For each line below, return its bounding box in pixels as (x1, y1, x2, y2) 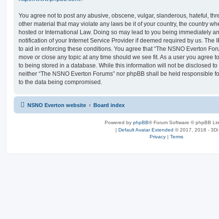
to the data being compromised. (19, 78, 102, 86)
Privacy (150, 133, 166, 139)
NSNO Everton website (27, 102, 86, 108)
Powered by (104, 119, 133, 125)
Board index (93, 102, 125, 108)
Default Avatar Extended (118, 127, 174, 132)
